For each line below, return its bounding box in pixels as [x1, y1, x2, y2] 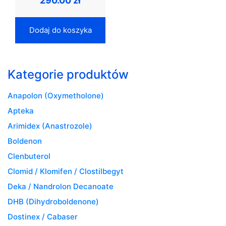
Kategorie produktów [8, 67, 129, 82]
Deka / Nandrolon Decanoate [8, 181, 114, 191]
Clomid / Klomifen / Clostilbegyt [8, 166, 124, 176]
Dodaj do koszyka [29, 25, 92, 35]
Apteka [8, 105, 34, 116]
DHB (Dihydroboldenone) [8, 196, 99, 206]
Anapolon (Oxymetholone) [8, 90, 104, 100]
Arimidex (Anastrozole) [8, 121, 92, 131]
